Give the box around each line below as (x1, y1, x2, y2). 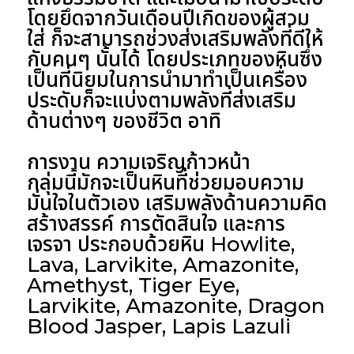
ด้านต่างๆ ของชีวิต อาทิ (26, 107, 221, 134)
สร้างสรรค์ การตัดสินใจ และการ (26, 210, 285, 236)
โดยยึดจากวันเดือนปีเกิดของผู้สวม (26, 5, 310, 31)
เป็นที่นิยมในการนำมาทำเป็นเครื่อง (26, 66, 307, 92)
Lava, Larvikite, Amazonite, (26, 251, 299, 277)
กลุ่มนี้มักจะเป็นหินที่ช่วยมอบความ (26, 169, 304, 195)
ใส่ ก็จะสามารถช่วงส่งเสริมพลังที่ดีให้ (26, 25, 323, 51)
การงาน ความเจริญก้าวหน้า (26, 149, 250, 175)
